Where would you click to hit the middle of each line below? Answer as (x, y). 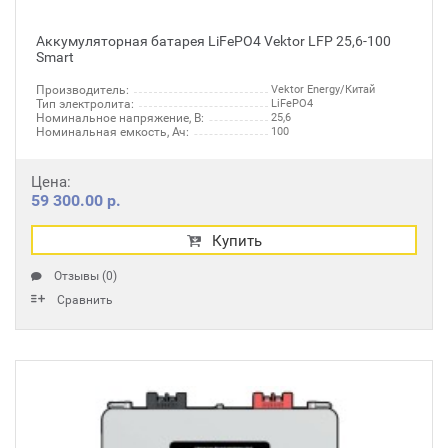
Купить (236, 241)
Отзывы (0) (85, 276)
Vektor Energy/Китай (323, 89)
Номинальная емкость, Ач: (112, 132)
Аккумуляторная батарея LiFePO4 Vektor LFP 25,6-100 (213, 41)
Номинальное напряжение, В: (120, 118)
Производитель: (82, 90)
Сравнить (85, 300)
